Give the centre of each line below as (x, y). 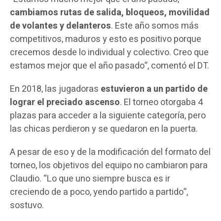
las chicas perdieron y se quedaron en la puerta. (104, 129)
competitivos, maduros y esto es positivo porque (105, 39)
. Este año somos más (155, 26)
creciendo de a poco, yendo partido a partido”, (99, 192)
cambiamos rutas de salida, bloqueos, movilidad (110, 13)
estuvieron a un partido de (154, 89)
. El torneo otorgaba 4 (161, 103)
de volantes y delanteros (60, 26)
